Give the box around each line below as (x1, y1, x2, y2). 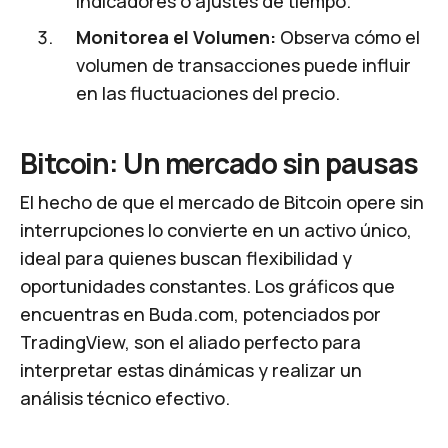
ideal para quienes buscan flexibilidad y (20, 245, 352, 270)
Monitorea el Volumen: (76, 24, 276, 49)
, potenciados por (234, 301, 381, 326)
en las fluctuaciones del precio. (76, 80, 340, 105)
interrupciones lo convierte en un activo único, (20, 217, 412, 242)
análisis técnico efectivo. (20, 385, 230, 410)
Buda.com (149, 301, 234, 326)
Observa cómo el (276, 24, 420, 49)
